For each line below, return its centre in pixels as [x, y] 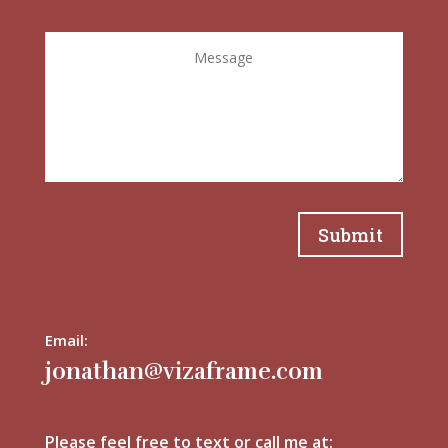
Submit [351, 234]
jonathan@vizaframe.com [183, 372]
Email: [66, 340]
